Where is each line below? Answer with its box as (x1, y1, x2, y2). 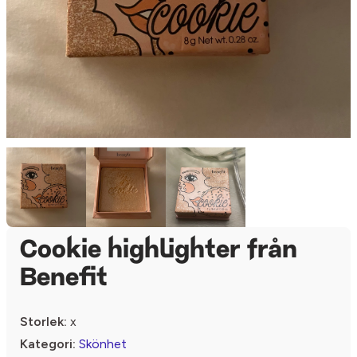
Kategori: (20, 336, 76, 352)
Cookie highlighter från (20, 238, 297, 265)
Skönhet (79, 336, 127, 352)
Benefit (20, 266, 108, 292)
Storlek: (20, 314, 67, 330)
